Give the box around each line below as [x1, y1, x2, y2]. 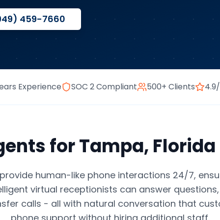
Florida [152, 134, 216, 159]
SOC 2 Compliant [71, 81, 137, 92]
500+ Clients [147, 81, 195, 92]
